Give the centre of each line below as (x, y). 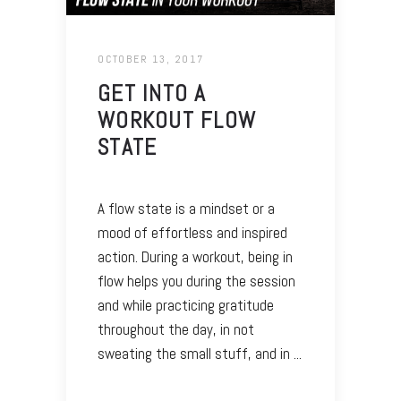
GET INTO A (152, 94)
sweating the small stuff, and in (196, 354)
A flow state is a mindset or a (186, 209)
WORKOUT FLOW (177, 121)
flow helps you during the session (196, 282)
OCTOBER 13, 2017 (151, 60)
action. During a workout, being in (195, 257)
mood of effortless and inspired (192, 233)
